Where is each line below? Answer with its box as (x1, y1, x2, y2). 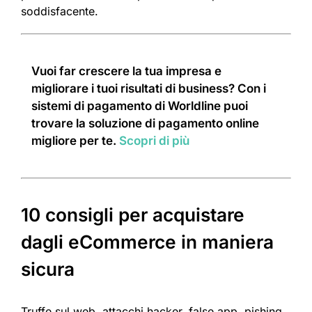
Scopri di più (119, 134, 189, 148)
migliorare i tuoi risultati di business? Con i (31, 81, 266, 96)
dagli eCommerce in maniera (21, 231, 274, 253)
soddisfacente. (21, 4, 98, 19)
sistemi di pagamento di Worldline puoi (31, 99, 248, 114)
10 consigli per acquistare (21, 204, 244, 226)
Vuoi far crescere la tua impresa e (31, 64, 221, 79)
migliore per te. (31, 134, 119, 148)
